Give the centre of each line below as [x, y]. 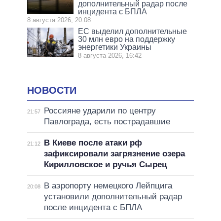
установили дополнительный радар [113, 196]
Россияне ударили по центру [100, 110]
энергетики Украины [115, 47]
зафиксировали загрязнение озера [114, 153]
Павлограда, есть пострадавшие [107, 121]
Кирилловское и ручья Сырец [105, 164]
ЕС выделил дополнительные [133, 32]
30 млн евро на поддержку [127, 39]
